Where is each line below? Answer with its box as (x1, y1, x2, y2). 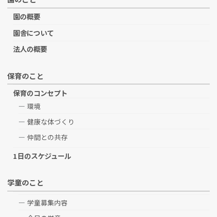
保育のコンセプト (13, 88, 67, 98)
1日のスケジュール (13, 150, 71, 161)
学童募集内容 (27, 197, 68, 207)
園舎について (13, 27, 54, 38)
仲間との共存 (27, 132, 68, 142)
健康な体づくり (27, 116, 75, 126)
